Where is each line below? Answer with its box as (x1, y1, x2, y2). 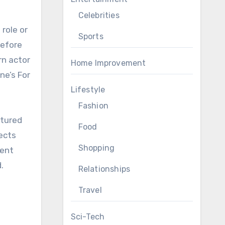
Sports (78, 32, 103, 41)
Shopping (78, 143, 115, 153)
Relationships (78, 164, 131, 174)
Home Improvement (70, 58, 146, 68)
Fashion (78, 101, 108, 110)
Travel (78, 185, 102, 195)
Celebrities (78, 11, 120, 20)
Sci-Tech (70, 212, 105, 221)
